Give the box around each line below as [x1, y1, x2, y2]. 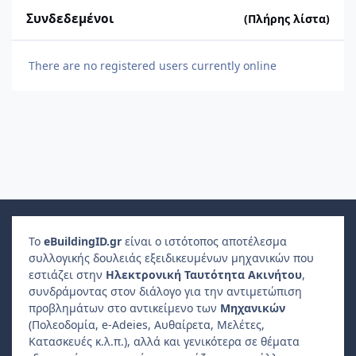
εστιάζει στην [29, 266, 106, 282]
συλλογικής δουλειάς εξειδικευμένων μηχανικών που [29, 250, 314, 265]
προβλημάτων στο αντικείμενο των [29, 300, 220, 315]
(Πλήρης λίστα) [243, 10, 330, 26]
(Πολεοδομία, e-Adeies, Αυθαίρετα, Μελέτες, [29, 316, 265, 332]
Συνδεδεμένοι [26, 10, 114, 27]
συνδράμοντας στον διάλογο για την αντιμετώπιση [29, 283, 302, 299]
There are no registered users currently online [29, 58, 277, 74]
